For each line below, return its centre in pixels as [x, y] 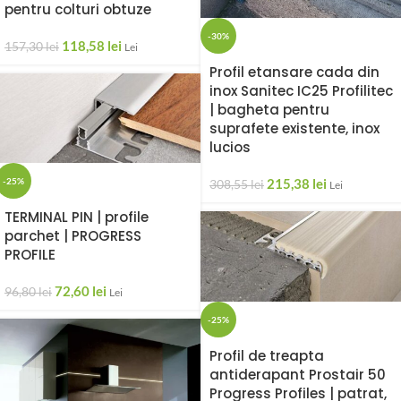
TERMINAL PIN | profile [77, 218]
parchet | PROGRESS [73, 236]
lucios [230, 148]
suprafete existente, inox [294, 129]
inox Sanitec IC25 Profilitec [301, 91]
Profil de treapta [267, 356]
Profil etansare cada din [294, 73]
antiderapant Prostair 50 [298, 375]
